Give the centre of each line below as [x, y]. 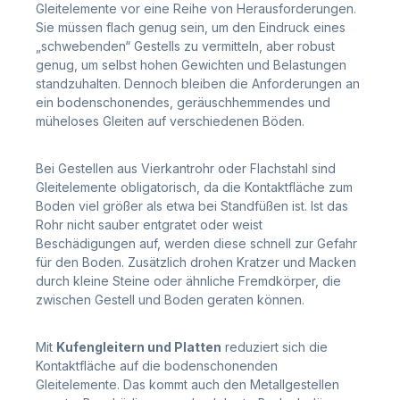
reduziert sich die [275, 346]
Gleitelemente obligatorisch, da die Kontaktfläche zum [194, 187]
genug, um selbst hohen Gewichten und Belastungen [191, 64]
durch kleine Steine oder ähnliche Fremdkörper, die [188, 280]
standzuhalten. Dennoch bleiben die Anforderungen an [198, 83]
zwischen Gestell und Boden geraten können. [172, 299]
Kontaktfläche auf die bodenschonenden [157, 365]
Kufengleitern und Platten [139, 346]
